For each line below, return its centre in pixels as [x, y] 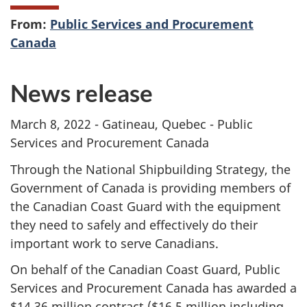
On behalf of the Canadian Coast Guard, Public [145, 270]
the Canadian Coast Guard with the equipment [146, 206]
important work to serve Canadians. [114, 243]
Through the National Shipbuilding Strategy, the [150, 169]
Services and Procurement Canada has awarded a [153, 288]
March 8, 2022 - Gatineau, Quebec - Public [132, 124]
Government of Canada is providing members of [150, 187]
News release [82, 92]
